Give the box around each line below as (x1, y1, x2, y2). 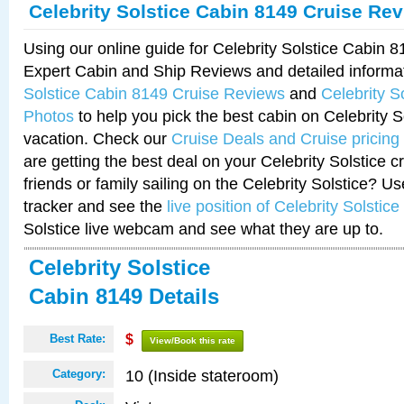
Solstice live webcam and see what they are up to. (23, 219, 383, 238)
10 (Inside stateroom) (125, 366, 279, 385)
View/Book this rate (150, 335, 235, 345)
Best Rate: (50, 332, 106, 345)
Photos (23, 106, 74, 125)
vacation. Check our (23, 129, 171, 148)
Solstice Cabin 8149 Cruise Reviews (23, 84, 285, 103)
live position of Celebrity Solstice (167, 197, 399, 216)
